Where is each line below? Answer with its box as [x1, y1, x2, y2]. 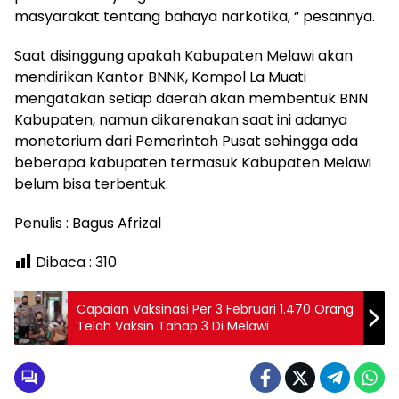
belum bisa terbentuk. [14, 174, 168, 195]
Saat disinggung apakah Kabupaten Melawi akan [14, 45, 353, 67]
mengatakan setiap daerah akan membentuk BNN [14, 88, 368, 110]
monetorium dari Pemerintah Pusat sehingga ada [14, 131, 358, 152]
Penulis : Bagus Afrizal [14, 213, 161, 234]
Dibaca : [36, 252, 92, 273]
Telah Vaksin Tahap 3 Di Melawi [77, 317, 269, 336]
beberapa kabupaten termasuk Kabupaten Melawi [14, 152, 371, 174]
